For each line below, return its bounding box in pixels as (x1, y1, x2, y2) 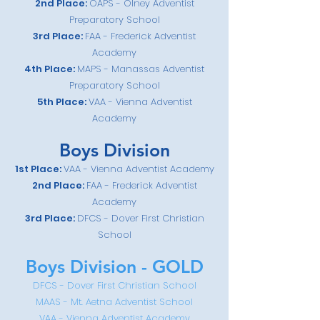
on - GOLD (115, 256, 204, 277)
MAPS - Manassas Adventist (77, 62, 204, 76)
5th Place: (36, 95, 89, 109)
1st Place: (14, 162, 64, 176)
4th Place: (24, 62, 77, 76)
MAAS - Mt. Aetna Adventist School (36, 295, 193, 309)
